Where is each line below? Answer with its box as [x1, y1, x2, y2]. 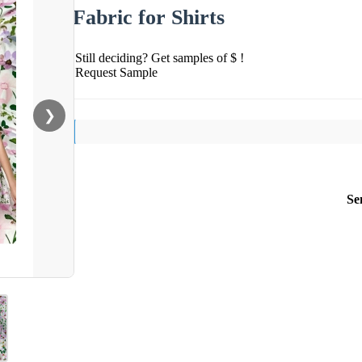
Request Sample [75, 65, 158, 79]
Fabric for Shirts [73, 5, 225, 29]
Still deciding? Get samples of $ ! [75, 50, 244, 65]
